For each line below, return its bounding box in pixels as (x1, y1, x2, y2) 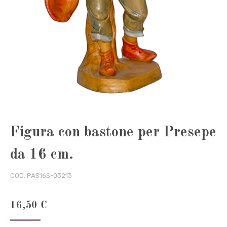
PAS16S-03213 (27, 171, 72, 179)
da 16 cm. (10, 147, 73, 162)
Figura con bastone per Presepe (10, 125, 216, 140)
